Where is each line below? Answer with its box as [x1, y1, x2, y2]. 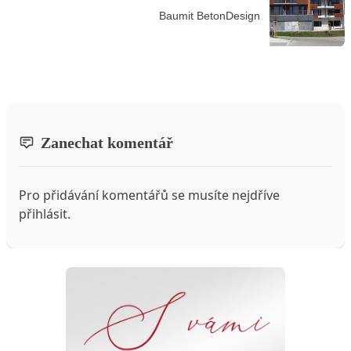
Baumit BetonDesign [159, 9, 260, 22]
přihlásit [19, 205, 67, 223]
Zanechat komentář [41, 134, 173, 152]
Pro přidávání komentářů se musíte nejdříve [19, 186, 280, 204]
